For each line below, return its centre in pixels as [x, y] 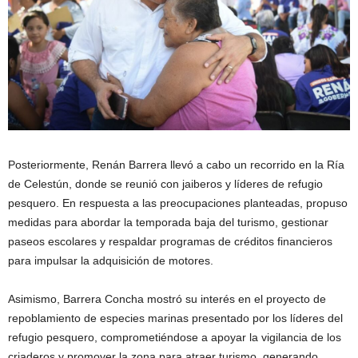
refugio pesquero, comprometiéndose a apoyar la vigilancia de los [175, 338]
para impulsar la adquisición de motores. [111, 261]
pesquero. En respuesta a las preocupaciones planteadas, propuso [178, 203]
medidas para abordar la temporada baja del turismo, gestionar [168, 223]
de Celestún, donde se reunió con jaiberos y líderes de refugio [165, 184]
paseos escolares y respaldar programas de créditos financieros [170, 242]
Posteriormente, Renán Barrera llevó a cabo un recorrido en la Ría [176, 165]
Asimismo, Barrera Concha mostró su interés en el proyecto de [167, 299]
